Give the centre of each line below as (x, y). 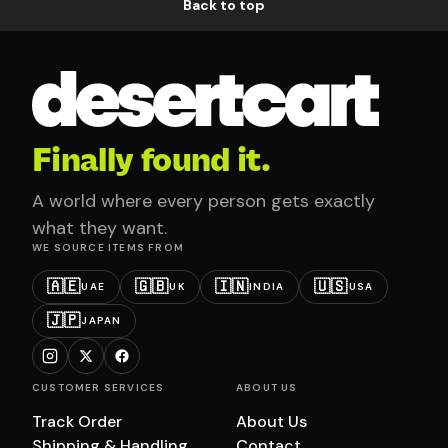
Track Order (77, 422)
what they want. (99, 228)
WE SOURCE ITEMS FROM (108, 248)
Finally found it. (151, 160)
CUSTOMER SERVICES (98, 388)
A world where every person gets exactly (203, 201)
